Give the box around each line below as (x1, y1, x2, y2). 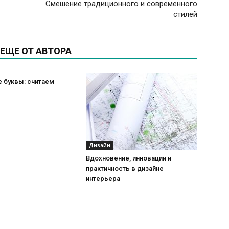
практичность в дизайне (86, 165, 164, 173)
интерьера (86, 175, 120, 183)
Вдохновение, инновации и (86, 154, 171, 163)
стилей (173, 10, 197, 19)
